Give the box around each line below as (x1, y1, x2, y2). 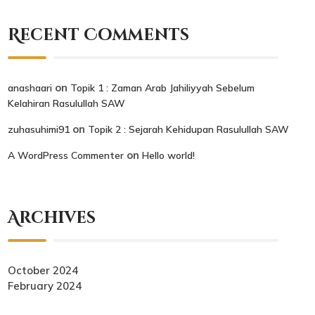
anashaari (8, 81, 53, 94)
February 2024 (8, 278, 82, 292)
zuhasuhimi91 (8, 122, 70, 136)
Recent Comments (8, 24, 190, 46)
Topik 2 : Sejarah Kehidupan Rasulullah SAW (88, 122, 290, 136)
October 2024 (8, 263, 79, 277)
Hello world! (142, 148, 195, 162)
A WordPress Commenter (8, 148, 124, 162)
